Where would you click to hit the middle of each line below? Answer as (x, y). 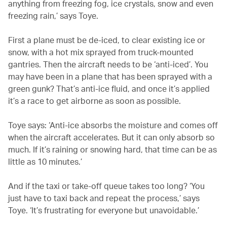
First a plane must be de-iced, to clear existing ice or (107, 40)
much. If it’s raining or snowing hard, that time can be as (112, 149)
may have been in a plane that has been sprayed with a (110, 76)
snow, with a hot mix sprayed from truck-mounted (101, 52)
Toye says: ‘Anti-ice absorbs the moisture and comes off (113, 125)
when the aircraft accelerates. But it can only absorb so (111, 137)
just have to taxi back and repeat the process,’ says (104, 198)
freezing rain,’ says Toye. (53, 15)
